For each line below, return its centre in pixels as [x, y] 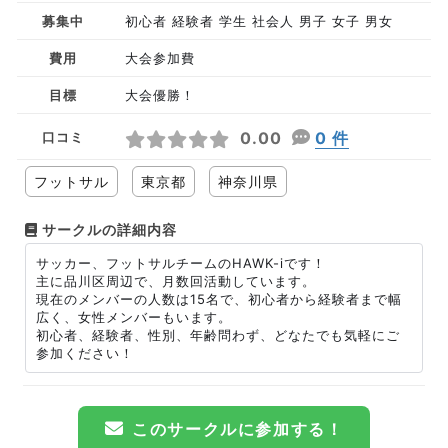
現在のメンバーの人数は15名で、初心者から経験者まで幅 [219, 299]
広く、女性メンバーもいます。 [134, 317]
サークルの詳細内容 [107, 229]
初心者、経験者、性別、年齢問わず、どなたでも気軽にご [218, 335]
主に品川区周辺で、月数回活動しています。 [176, 281]
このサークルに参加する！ [238, 429]
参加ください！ [85, 353]
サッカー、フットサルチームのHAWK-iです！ [181, 263]
